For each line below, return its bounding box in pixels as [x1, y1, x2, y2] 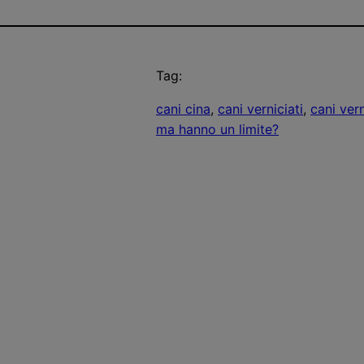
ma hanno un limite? [156, 120, 279, 137]
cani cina [156, 100, 210, 117]
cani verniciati [218, 100, 303, 117]
